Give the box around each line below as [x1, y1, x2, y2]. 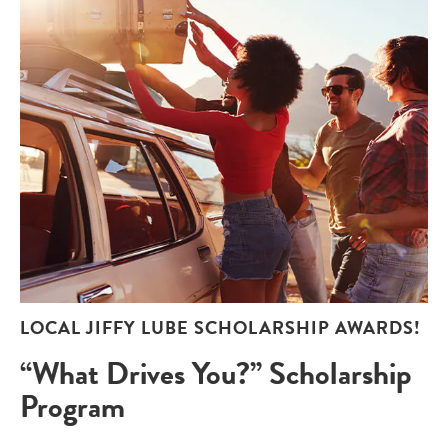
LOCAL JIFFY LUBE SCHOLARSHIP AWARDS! [20, 314, 421, 341]
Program [20, 383, 125, 429]
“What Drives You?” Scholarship [20, 350, 412, 396]
